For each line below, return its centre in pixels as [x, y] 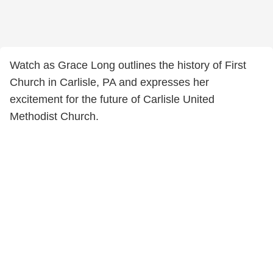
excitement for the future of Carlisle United [112, 99]
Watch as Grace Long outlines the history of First [128, 65]
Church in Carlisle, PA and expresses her [109, 82]
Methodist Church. [54, 116]
